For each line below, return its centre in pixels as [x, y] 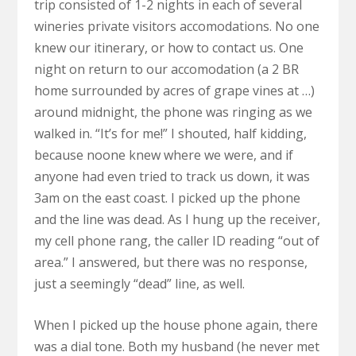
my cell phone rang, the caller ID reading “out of [176, 240]
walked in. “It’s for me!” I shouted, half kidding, [170, 133]
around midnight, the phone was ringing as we [173, 112]
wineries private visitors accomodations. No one [176, 26]
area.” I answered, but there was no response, [170, 262]
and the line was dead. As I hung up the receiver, [177, 219]
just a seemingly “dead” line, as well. [139, 283]
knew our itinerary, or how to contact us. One [168, 47]
